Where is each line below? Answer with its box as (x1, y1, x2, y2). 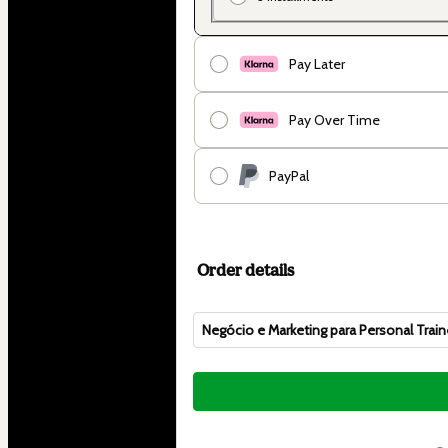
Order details (197, 259, 294, 280)
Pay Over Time (289, 110, 380, 129)
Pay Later (289, 54, 345, 73)
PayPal (269, 166, 309, 185)
